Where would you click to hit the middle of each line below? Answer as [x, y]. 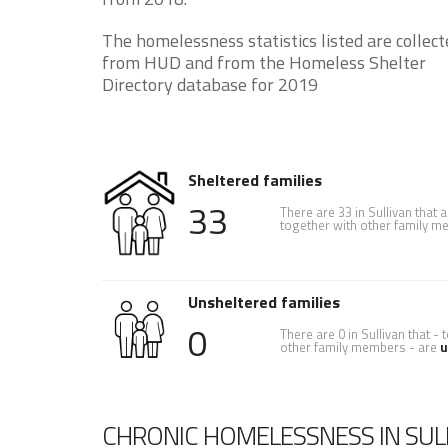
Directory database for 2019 [210, 85]
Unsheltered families [264, 302]
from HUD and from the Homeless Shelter [264, 63]
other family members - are [359, 347]
